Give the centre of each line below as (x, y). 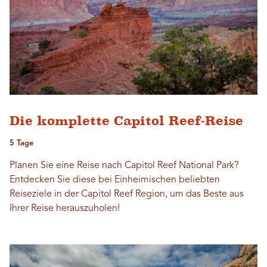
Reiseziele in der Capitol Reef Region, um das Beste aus (127, 194)
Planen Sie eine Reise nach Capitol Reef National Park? (124, 165)
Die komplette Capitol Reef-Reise (126, 120)
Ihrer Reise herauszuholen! (65, 208)
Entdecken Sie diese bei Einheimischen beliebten (115, 180)
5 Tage (21, 143)
